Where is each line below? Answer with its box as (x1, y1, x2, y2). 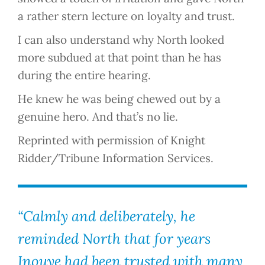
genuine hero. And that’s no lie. (18, 109, 178, 124)
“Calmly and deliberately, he (18, 207, 195, 226)
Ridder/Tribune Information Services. (18, 151, 214, 166)
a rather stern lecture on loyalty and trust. (18, 9, 235, 24)
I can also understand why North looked (18, 33, 224, 47)
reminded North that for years (18, 230, 211, 248)
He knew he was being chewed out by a (18, 92, 221, 106)
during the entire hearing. (18, 68, 151, 83)
